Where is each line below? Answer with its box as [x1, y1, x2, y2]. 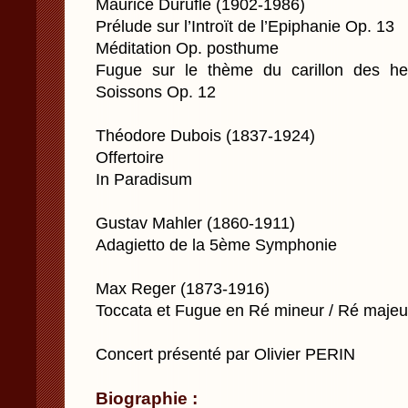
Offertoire [96, 148, 164, 167]
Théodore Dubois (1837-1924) [96, 127, 315, 145]
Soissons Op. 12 [96, 83, 216, 101]
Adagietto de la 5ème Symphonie [96, 236, 337, 254]
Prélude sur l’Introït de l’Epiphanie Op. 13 [96, 17, 394, 36]
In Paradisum [96, 170, 192, 189]
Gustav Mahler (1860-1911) [96, 214, 295, 232]
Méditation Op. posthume [96, 39, 279, 57]
